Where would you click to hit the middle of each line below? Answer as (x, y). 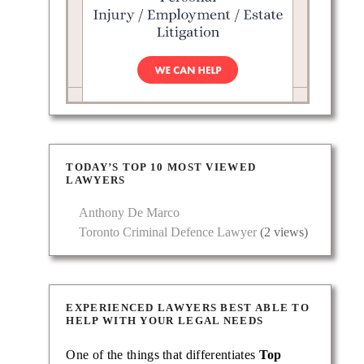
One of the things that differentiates (162, 355)
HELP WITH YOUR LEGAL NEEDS (165, 321)
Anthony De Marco (130, 213)
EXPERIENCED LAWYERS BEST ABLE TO (188, 308)
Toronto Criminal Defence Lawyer (168, 232)
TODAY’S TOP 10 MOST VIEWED (161, 167)
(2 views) (283, 232)
